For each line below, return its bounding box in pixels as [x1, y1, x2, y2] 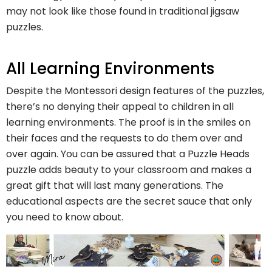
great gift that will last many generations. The [6, 178, 223, 192]
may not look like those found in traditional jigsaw [6, 4, 239, 19]
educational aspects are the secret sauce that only [6, 194, 252, 208]
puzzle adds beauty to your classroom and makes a [6, 162, 251, 177]
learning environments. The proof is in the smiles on [6, 115, 251, 129]
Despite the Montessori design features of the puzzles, [6, 83, 264, 98]
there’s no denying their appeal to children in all [6, 99, 234, 114]
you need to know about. [6, 209, 126, 224]
